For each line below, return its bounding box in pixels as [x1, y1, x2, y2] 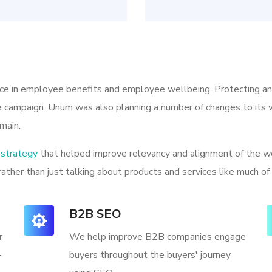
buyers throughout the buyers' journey [69, 248, 231, 262]
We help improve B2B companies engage [69, 230, 246, 243]
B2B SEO [69, 206, 121, 222]
